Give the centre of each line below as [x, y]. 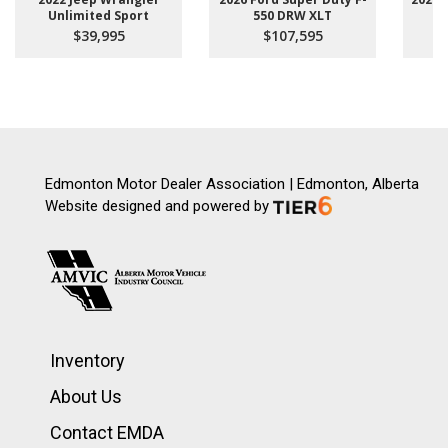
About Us [86, 396]
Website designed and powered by [159, 205]
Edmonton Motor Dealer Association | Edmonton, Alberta [232, 183]
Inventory [87, 360]
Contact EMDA [107, 432]
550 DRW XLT [292, 15]
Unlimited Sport [98, 15]
